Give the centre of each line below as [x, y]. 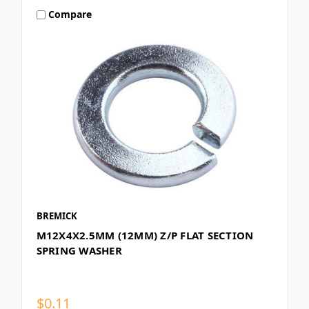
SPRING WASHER [79, 250]
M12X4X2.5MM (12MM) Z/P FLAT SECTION [145, 235]
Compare [70, 14]
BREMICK [57, 216]
